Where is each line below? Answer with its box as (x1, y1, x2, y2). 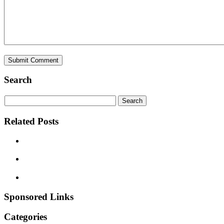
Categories (4, 211, 47, 222)
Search (4, 74, 32, 85)
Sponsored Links (4, 191, 73, 202)
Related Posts (4, 115, 58, 126)
